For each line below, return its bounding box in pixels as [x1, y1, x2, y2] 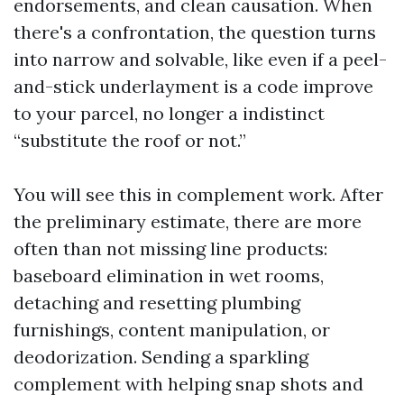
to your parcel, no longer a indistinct [14, 102, 325, 124]
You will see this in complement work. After [14, 183, 383, 206]
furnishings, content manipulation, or [14, 318, 330, 341]
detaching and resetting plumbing [14, 291, 300, 314]
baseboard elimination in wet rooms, [14, 264, 324, 287]
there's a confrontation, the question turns [14, 21, 376, 43]
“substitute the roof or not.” [14, 129, 246, 151]
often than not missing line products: [14, 237, 327, 260]
